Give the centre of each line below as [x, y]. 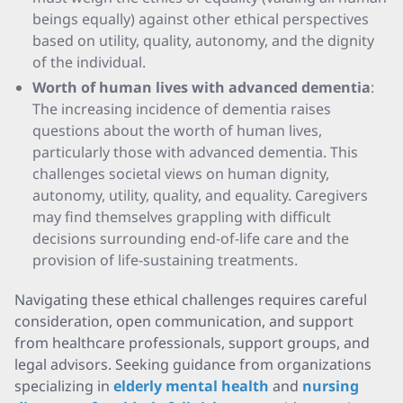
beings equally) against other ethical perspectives [201, 19]
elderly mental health [191, 386]
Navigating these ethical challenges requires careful [191, 300]
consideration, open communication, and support [184, 321]
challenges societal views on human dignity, [181, 174]
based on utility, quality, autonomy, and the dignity [203, 40]
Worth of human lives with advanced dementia [201, 87]
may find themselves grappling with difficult [182, 217]
